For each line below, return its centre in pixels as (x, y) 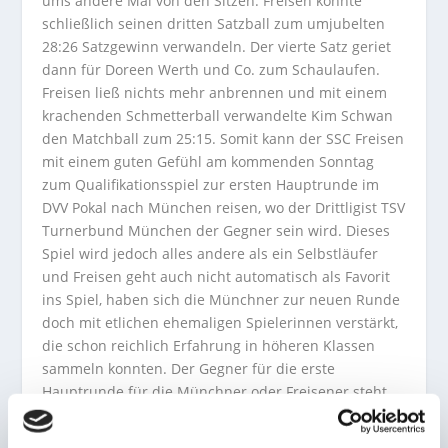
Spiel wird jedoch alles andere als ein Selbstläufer (210, 253)
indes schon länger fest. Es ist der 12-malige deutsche (224, 414)
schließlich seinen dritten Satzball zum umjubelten (214, 23)
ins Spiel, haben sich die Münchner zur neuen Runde (221, 299)
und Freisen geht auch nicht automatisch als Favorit (216, 276)
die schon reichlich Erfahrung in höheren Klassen (209, 345)
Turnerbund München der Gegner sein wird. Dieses (216, 230)
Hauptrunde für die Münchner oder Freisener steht (215, 391)
